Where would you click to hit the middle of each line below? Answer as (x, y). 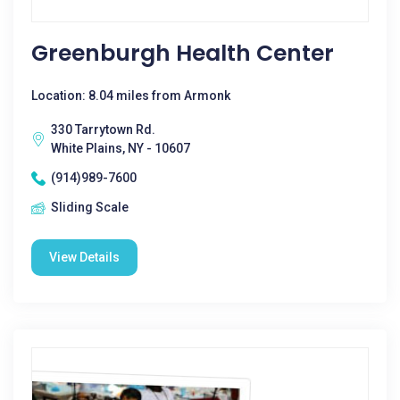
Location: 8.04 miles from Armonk (131, 96)
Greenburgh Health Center (183, 53)
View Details (84, 257)
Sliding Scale (90, 207)
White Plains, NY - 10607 (121, 148)
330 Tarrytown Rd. (103, 129)
